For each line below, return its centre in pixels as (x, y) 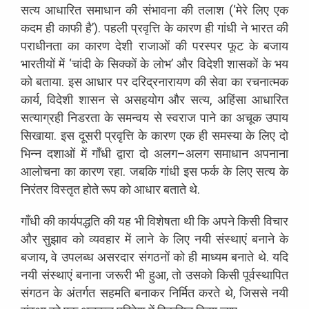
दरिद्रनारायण (161, 81)
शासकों (243, 63)
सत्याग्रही (42, 117)
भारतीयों (38, 63)
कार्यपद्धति (79, 221)
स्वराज (181, 117)
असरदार (116, 257)
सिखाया (37, 135)
